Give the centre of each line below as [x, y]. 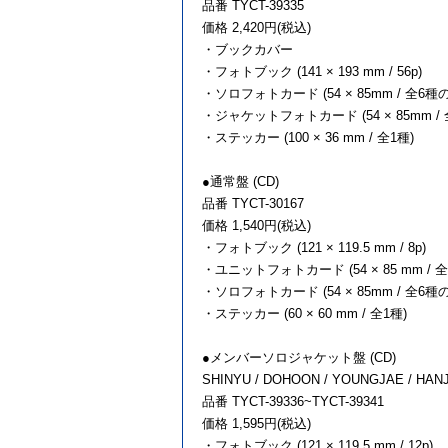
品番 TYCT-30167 [253, 204]
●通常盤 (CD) [240, 182]
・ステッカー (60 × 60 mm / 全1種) [304, 314]
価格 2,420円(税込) [256, 28]
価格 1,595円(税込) [256, 424]
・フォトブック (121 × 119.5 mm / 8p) [314, 248]
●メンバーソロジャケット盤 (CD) [299, 358]
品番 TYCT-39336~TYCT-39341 [293, 402]
